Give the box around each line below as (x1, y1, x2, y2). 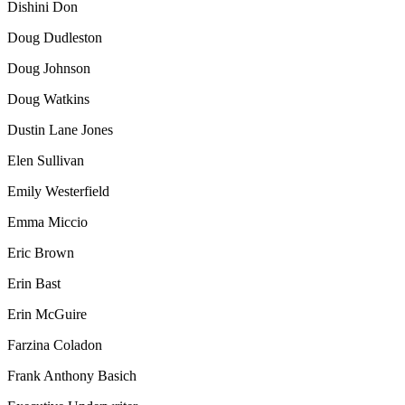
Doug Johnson (7, 60, 90, 76)
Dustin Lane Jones (7, 121, 113, 137)
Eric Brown (7, 244, 74, 260)
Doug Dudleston (7, 29, 102, 45)
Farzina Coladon (7, 336, 102, 353)
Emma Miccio (7, 213, 88, 230)
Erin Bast (7, 275, 61, 291)
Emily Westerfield (7, 183, 109, 199)
